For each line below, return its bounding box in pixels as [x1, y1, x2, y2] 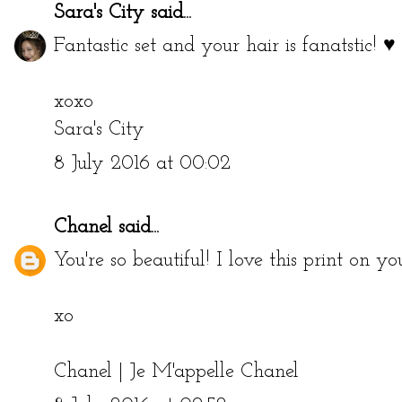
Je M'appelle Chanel [129, 362, 299, 383]
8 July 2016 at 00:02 [54, 153, 231, 174]
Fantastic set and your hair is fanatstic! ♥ [54, 36, 396, 57]
